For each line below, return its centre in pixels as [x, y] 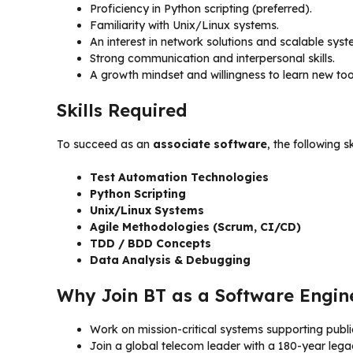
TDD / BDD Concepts [150, 243]
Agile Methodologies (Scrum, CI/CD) [195, 227]
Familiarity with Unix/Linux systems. [184, 25]
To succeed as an [105, 144]
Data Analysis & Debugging [170, 260]
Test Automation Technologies [179, 177]
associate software [210, 144]
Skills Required [122, 110]
